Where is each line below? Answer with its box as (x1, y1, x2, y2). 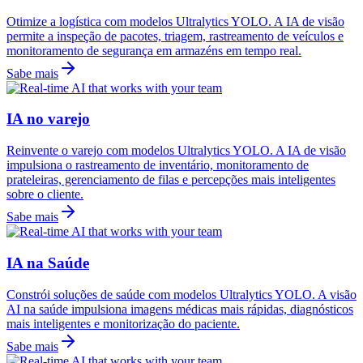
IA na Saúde (6, 254, 89, 271)
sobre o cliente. (6, 187, 83, 202)
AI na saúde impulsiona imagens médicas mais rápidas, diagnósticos (6, 301, 353, 316)
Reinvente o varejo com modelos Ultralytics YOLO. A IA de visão (6, 143, 346, 158)
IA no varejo (6, 110, 90, 128)
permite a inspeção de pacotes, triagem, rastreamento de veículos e (6, 28, 344, 43)
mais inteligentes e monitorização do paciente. (6, 316, 240, 331)
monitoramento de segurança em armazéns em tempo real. (6, 43, 301, 58)
